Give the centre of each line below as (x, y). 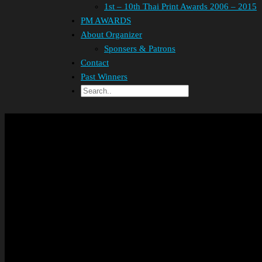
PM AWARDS (106, 20)
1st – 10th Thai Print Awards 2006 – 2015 (180, 6)
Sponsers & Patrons (140, 49)
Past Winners (104, 77)
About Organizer (111, 35)
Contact (95, 63)
